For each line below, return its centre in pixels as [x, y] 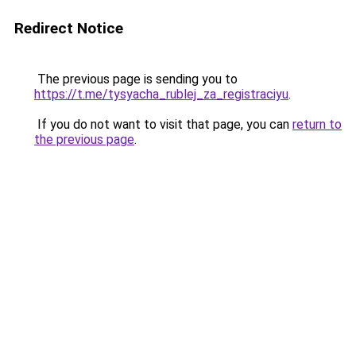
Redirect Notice [69, 28]
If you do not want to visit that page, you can [163, 124]
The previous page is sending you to [136, 79]
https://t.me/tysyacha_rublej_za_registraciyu [161, 94]
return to [317, 124]
